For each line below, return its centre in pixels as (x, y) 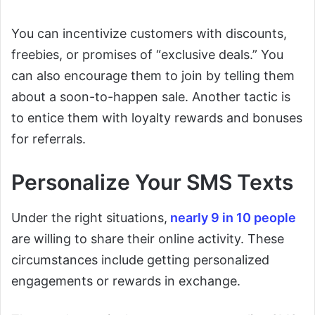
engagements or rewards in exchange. (126, 281)
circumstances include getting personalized (140, 260)
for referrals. (49, 139)
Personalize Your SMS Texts (152, 182)
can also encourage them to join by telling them (153, 76)
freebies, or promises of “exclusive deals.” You (147, 54)
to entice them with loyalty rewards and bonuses (157, 118)
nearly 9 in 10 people (232, 218)
